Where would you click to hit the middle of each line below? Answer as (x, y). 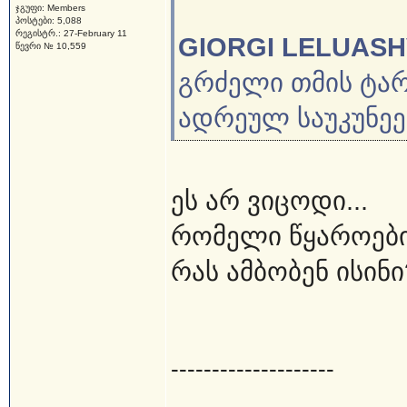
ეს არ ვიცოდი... (269, 201)
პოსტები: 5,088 (48, 20)
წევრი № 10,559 (50, 46)
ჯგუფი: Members (50, 8)
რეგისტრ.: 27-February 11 (71, 33)
